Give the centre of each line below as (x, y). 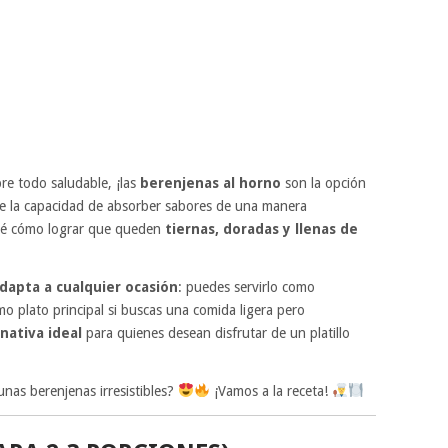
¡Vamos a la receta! (270, 390)
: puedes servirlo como (246, 286)
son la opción (323, 182)
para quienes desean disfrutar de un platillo (215, 332)
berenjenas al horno (210, 182)
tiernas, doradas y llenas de (261, 228)
